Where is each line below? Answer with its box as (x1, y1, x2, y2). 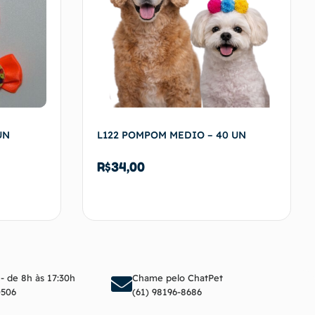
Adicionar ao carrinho (169, 266, 258, 278)
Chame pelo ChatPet (132, 271, 223, 283)
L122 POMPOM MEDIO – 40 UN (96, 128, 246, 141)
